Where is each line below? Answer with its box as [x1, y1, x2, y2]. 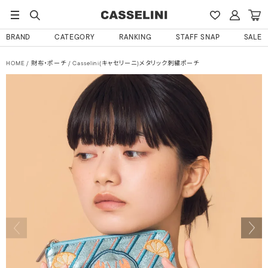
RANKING [119, 34, 153, 41]
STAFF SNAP [176, 34, 220, 41]
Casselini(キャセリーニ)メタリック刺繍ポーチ [71, 60, 200, 67]
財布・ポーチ [31, 60, 66, 67]
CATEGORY [54, 34, 96, 41]
